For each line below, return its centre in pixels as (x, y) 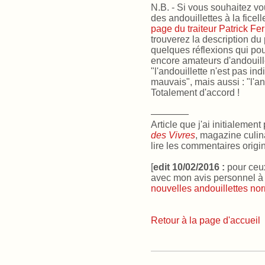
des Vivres (173, 135)
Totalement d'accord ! (195, 93)
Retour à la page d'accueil (206, 221)
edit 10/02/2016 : (189, 167)
